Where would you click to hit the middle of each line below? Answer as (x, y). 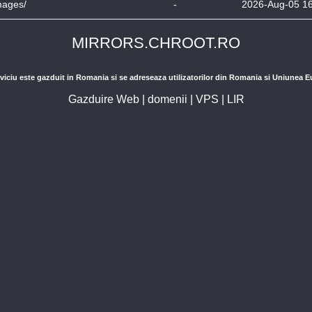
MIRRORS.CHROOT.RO (156, 43)
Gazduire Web (103, 99)
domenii (167, 99)
